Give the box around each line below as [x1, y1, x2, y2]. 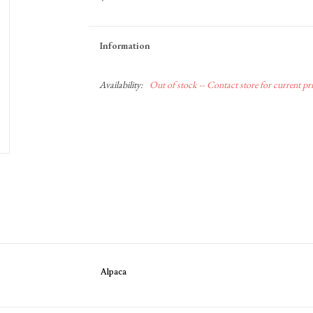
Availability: [99, 78, 143, 91]
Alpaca [101, 267, 126, 277]
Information [99, 39, 150, 52]
